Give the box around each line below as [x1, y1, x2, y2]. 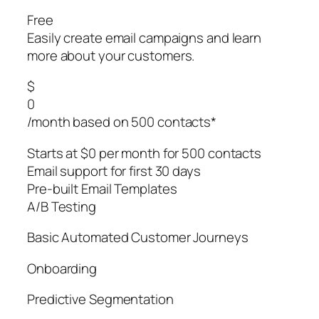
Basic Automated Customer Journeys [27, 228, 249, 247]
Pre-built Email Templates [27, 179, 177, 198]
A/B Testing [27, 197, 96, 216]
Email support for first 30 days [27, 161, 201, 180]
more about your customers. [27, 46, 195, 65]
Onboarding [27, 258, 97, 278]
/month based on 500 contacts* [27, 113, 217, 132]
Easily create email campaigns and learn [27, 28, 262, 47]
